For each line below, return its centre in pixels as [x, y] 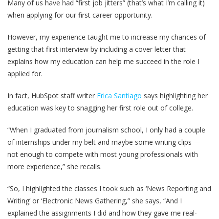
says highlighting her [175, 96]
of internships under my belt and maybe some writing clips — [104, 142]
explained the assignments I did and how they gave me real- [102, 213]
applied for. [25, 74]
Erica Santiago [119, 96]
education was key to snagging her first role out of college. [100, 108]
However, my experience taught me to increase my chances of [107, 37]
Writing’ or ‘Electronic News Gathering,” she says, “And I [95, 201]
